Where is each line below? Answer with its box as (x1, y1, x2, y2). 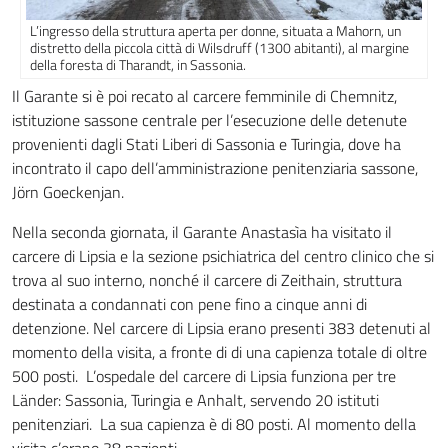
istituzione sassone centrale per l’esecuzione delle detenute (12, 108, 407, 133)
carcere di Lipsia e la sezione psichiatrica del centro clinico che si (12, 244, 434, 269)
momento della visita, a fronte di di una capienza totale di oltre (12, 340, 427, 365)
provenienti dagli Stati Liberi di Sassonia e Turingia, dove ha (12, 132, 401, 157)
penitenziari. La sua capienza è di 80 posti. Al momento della (12, 412, 416, 437)
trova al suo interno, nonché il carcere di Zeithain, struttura (12, 268, 402, 293)
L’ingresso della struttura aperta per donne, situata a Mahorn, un (30, 20, 402, 42)
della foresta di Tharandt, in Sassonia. (30, 54, 247, 76)
